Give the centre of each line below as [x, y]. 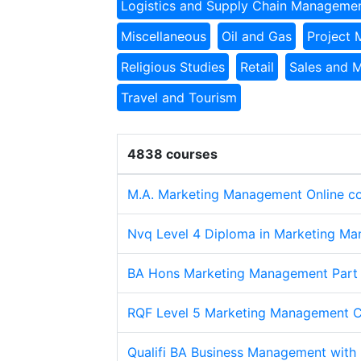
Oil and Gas [257, 36]
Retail [257, 67]
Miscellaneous [164, 36]
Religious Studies [173, 67]
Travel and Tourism [179, 98]
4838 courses [172, 154]
